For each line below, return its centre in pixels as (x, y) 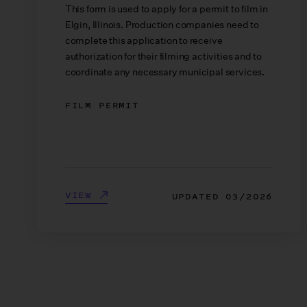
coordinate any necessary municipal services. (165, 72)
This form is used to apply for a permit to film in (166, 9)
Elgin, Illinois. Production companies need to (162, 24)
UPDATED (199, 197)
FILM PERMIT (102, 105)
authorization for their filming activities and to (163, 56)
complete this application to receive (144, 40)
